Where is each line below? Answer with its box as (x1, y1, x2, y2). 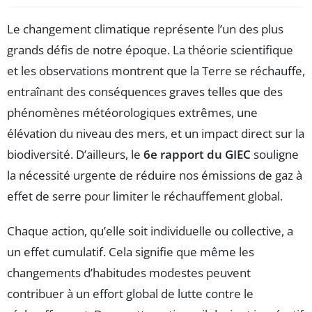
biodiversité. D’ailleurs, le (7, 146, 143, 163)
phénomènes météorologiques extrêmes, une (7, 104, 258, 121)
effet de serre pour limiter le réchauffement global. (7, 188, 283, 205)
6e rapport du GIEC (143, 146, 251, 163)
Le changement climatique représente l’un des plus (7, 21, 283, 38)
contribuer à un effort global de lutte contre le (7, 286, 253, 302)
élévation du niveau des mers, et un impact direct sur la (7, 125, 304, 142)
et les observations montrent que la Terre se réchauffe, (7, 63, 305, 79)
